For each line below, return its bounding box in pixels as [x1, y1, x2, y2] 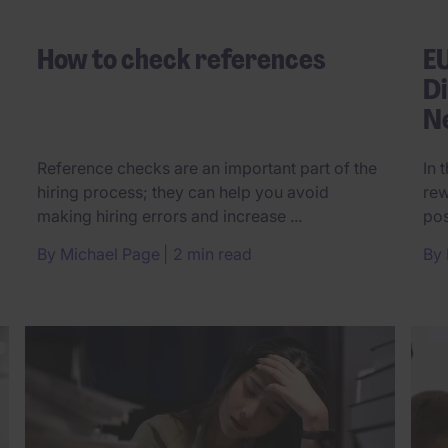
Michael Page [60, 244, 160, 265]
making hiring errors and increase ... [37, 206, 302, 227]
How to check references [37, 41, 326, 78]
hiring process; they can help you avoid [37, 182, 329, 203]
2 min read [173, 244, 252, 265]
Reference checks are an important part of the [37, 158, 377, 179]
